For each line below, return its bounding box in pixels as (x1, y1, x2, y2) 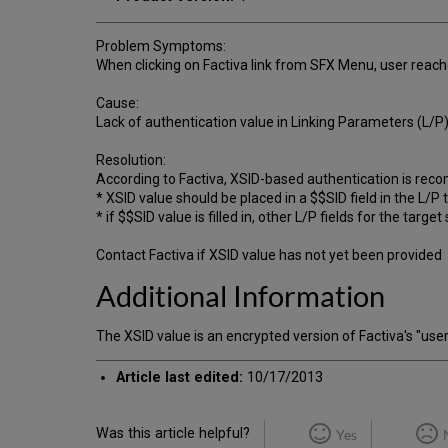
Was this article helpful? (96, 424, 250, 442)
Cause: (96, 94, 139, 111)
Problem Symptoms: (96, 37, 226, 54)
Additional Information (96, 278, 385, 313)
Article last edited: (116, 368, 244, 386)
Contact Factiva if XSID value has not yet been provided (96, 246, 442, 263)
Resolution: (96, 151, 166, 168)
